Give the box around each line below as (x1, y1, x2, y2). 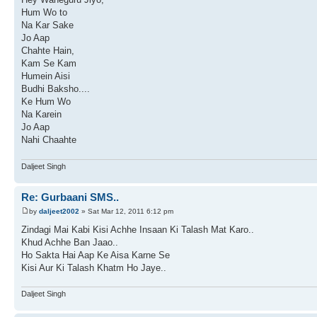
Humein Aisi (21, 71, 70, 82)
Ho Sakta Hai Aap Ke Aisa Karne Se (21, 249, 170, 260)
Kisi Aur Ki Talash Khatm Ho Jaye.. (21, 262, 166, 273)
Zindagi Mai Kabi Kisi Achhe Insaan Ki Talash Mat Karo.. (21, 224, 254, 235)
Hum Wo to (21, 7, 67, 18)
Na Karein (21, 109, 62, 120)
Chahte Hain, (21, 45, 74, 57)
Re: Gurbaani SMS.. (21, 191, 119, 204)
